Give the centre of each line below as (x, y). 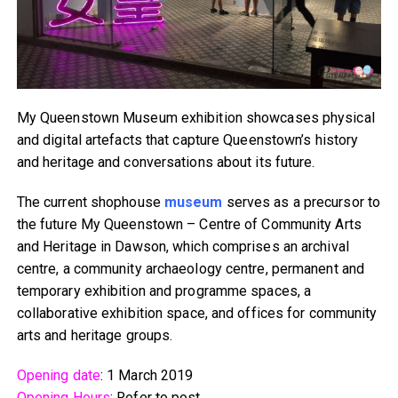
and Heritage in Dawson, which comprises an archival (183, 247)
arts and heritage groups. (95, 336)
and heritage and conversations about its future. (166, 163)
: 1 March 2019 (147, 376)
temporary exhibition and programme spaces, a (164, 291)
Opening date (58, 376)
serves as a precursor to (302, 203)
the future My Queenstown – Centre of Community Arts (189, 225)
